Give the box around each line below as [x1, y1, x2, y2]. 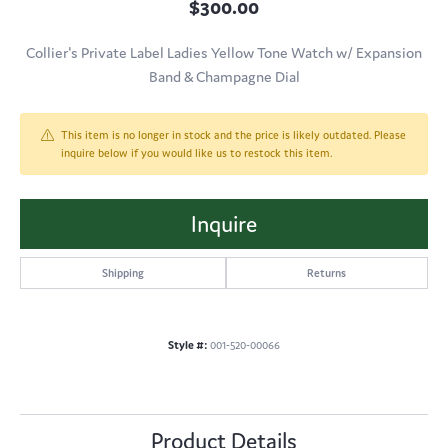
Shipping [101, 266, 144, 281]
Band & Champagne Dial [148, 67, 300, 87]
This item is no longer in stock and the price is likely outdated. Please [61, 128, 406, 143]
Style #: [168, 338, 207, 353]
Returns [307, 266, 347, 281]
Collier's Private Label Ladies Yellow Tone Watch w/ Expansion [26, 43, 422, 63]
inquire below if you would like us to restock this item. [61, 146, 332, 161]
